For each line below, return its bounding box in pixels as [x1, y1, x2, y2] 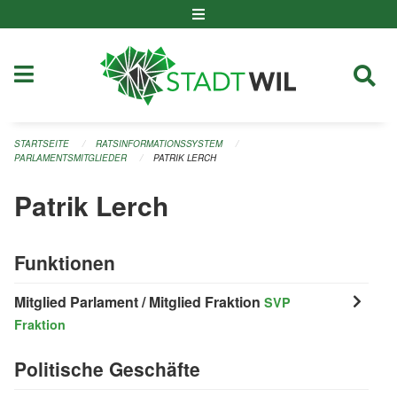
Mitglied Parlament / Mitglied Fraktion [14, 291, 264, 312]
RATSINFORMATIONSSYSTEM [96, 137, 222, 151]
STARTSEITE [14, 137, 69, 151]
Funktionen [14, 248, 115, 276]
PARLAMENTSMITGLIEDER [14, 152, 127, 165]
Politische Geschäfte [14, 354, 200, 382]
